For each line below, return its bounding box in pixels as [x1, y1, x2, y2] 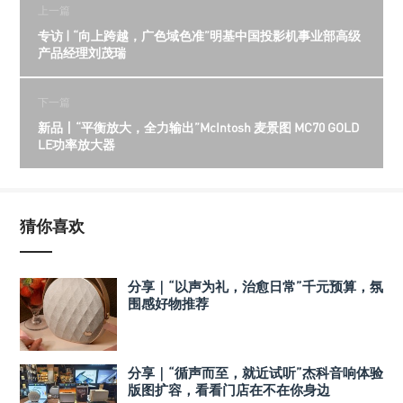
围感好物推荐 [128, 295, 209, 312]
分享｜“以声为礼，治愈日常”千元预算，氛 [128, 278, 383, 295]
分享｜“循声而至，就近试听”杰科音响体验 [128, 364, 383, 381]
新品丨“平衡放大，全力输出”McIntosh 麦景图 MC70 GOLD [38, 120, 359, 136]
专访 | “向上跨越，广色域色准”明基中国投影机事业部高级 [38, 28, 361, 44]
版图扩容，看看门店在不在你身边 [128, 381, 330, 399]
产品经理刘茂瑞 [38, 45, 126, 61]
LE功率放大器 [38, 137, 115, 153]
